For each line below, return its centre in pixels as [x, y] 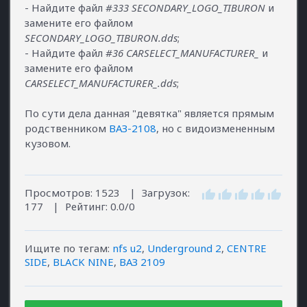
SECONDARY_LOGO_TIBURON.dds [101, 38]
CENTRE [247, 248]
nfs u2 [127, 248]
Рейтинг [85, 206]
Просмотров [58, 193]
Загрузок [165, 193]
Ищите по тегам [66, 248]
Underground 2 [184, 248]
